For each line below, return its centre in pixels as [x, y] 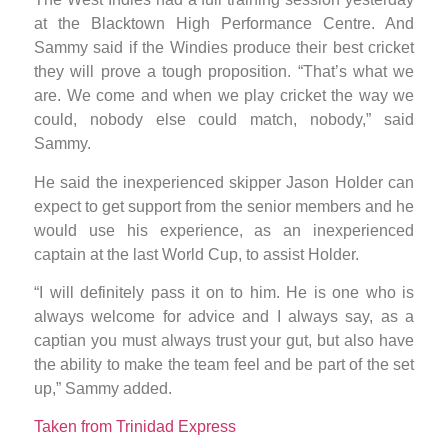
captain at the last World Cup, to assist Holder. [196, 254]
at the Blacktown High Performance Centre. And [224, 24]
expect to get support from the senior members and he [224, 206]
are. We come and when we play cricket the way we [224, 96]
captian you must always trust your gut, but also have [224, 341]
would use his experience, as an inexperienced [224, 230]
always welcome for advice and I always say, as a [224, 317]
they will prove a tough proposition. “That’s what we [224, 72]
